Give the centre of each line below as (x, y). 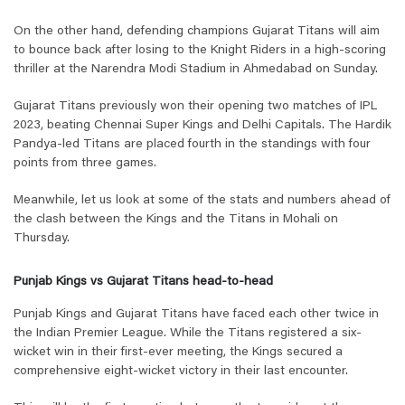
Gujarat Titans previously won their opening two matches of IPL (195, 107)
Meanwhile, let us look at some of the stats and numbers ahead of (202, 201)
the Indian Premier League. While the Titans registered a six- (188, 334)
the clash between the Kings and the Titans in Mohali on (176, 220)
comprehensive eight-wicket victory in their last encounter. (181, 372)
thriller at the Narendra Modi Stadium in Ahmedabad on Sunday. (196, 70)
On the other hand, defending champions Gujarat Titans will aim (197, 32)
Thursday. (42, 239)
